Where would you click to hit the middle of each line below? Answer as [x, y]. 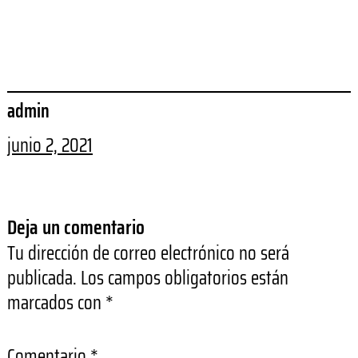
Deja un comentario [76, 228]
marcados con [56, 303]
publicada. [42, 278]
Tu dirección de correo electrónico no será [148, 254]
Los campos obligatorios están [184, 278]
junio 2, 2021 [50, 146]
